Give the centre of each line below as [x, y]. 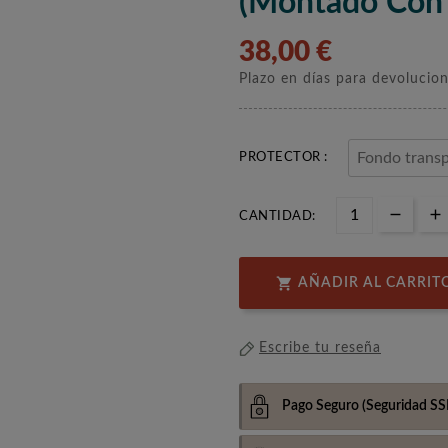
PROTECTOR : [283, 157]
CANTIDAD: [277, 216]
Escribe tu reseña [320, 348]
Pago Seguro [320, 405]
